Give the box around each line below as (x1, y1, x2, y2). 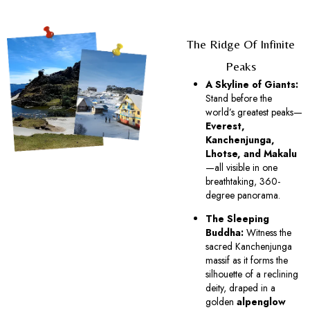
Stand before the (206, 91, 273, 105)
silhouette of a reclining (206, 267, 299, 282)
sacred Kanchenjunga (206, 239, 293, 254)
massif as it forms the (206, 253, 289, 268)
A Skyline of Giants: (206, 77, 299, 91)
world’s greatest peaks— (206, 104, 303, 119)
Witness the (244, 226, 292, 240)
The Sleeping (206, 212, 270, 226)
